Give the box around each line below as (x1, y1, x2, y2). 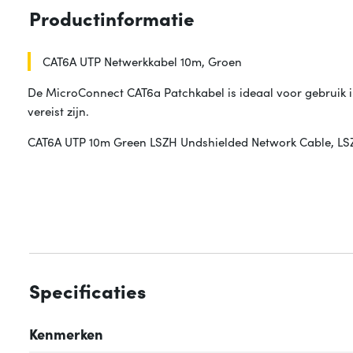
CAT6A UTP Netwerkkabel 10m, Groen (43, 53, 243, 70)
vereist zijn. (28, 102, 90, 120)
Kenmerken (29, 324, 103, 344)
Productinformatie (29, 5, 195, 32)
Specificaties (29, 277, 146, 304)
